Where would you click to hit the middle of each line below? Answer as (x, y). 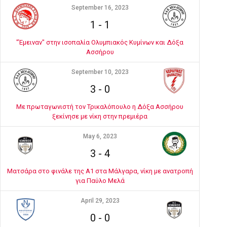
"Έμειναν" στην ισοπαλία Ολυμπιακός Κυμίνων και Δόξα (100, 42)
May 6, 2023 (100, 136)
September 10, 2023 (100, 72)
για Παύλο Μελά (100, 181)
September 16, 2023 (100, 8)
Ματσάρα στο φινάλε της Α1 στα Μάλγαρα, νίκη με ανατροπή (100, 171)
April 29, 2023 (100, 201)
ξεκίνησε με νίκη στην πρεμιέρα (100, 116)
